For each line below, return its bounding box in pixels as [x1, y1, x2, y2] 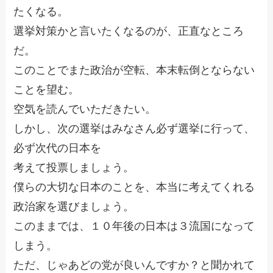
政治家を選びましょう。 [13, 200, 135, 213]
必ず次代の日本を [13, 141, 102, 154]
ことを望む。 [13, 83, 80, 96]
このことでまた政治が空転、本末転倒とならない [13, 63, 255, 76]
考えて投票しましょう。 [13, 161, 135, 174]
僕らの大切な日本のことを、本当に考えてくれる [13, 180, 255, 193]
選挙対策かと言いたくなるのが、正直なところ [13, 24, 244, 37]
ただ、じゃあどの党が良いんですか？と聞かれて [13, 258, 255, 271]
